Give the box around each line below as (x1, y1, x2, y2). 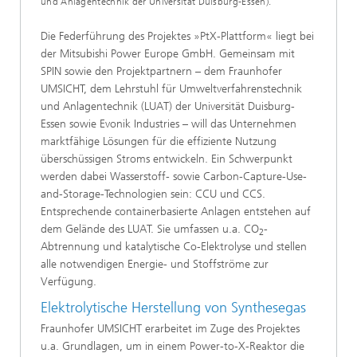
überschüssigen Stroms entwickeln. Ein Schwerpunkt (41, 152, 292, 167)
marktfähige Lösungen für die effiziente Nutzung (41, 135, 277, 149)
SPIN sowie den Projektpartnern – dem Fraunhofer (41, 65, 282, 79)
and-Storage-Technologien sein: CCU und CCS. (41, 187, 265, 202)
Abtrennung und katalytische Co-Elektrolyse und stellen (41, 240, 307, 254)
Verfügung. (41, 275, 96, 289)
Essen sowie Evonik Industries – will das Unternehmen (41, 117, 296, 131)
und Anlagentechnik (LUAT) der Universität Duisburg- (41, 100, 295, 114)
